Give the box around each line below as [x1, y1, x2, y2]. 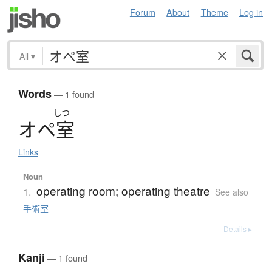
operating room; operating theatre [36, 182, 210, 199]
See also [214, 186, 248, 199]
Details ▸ [223, 223, 252, 234]
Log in [239, 5, 263, 18]
